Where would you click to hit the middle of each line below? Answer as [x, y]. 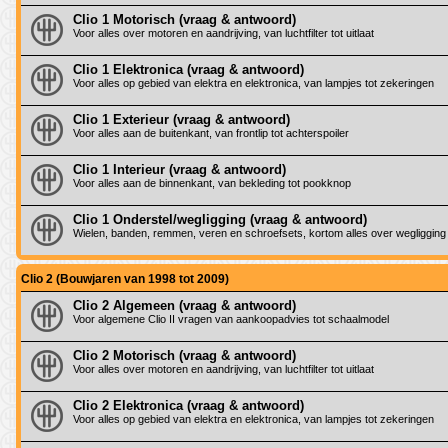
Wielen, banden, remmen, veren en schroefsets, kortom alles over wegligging [259, 232]
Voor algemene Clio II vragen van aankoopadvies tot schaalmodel [231, 318]
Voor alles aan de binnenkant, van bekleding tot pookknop [212, 182]
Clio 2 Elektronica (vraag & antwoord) [188, 405]
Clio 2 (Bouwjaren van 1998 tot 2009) [125, 278]
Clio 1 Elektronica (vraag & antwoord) [188, 69]
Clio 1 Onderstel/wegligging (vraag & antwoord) [220, 219]
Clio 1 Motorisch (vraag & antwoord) [184, 19]
